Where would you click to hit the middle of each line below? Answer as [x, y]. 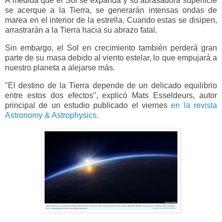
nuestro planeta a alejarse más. [60, 68]
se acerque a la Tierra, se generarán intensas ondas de [111, 10]
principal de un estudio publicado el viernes [88, 106]
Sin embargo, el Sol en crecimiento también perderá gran [111, 48]
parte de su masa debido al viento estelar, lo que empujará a [111, 58]
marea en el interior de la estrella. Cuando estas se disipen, [111, 20]
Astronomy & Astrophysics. [52, 115]
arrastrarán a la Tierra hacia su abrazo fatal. [81, 30]
